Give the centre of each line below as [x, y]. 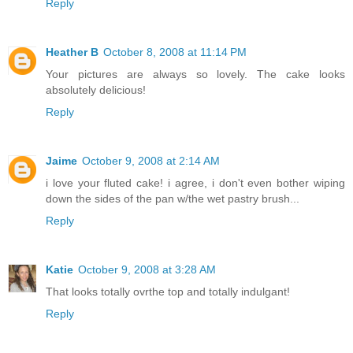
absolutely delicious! [96, 89]
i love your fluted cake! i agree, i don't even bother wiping [195, 182]
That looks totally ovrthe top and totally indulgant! [168, 291]
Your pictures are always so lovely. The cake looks [195, 74]
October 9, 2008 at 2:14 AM [151, 160]
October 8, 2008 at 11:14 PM [175, 52]
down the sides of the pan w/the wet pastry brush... [173, 198]
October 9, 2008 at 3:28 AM [147, 269]
